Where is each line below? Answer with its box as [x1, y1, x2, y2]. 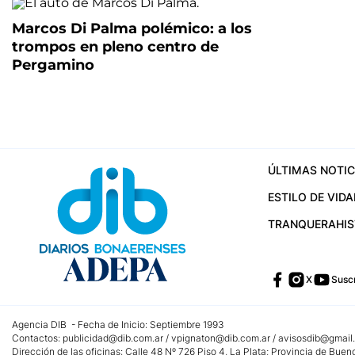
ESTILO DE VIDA [267, 190, 353, 204]
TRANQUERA [267, 217, 336, 231]
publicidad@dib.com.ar [63, 332, 163, 344]
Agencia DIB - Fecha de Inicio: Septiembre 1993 [12, 319, 224, 330]
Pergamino [12, 56, 94, 74]
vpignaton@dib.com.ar [171, 332, 270, 344]
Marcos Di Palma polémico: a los [12, 20, 252, 37]
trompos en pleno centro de [12, 38, 219, 55]
